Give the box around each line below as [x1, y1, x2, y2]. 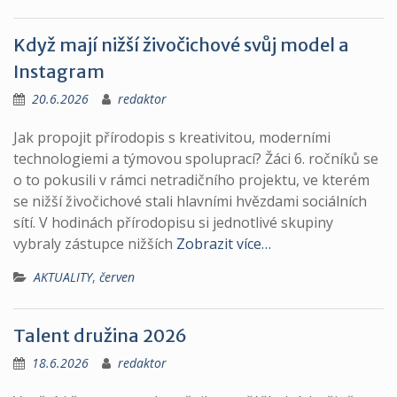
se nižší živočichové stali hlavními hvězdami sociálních [13, 191, 367, 211]
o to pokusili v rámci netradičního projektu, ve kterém [13, 170, 370, 190]
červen [99, 269, 135, 285]
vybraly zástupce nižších [13, 234, 176, 253]
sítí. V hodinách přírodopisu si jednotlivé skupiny [13, 213, 333, 232]
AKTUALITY [34, 269, 92, 285]
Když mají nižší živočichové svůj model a [13, 34, 349, 56]
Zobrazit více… [176, 234, 271, 253]
